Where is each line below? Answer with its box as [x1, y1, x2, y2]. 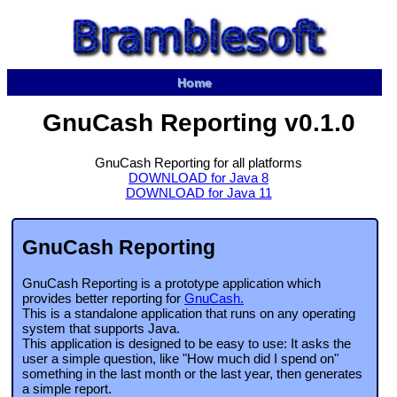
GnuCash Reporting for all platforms [95, 155, 302, 170]
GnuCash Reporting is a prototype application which [22, 276, 321, 292]
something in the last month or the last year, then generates [22, 366, 362, 382]
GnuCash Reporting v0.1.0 [42, 109, 355, 136]
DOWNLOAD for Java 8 [128, 170, 269, 185]
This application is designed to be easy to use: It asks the [22, 336, 351, 352]
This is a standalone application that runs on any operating [22, 306, 355, 322]
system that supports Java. [22, 321, 180, 337]
